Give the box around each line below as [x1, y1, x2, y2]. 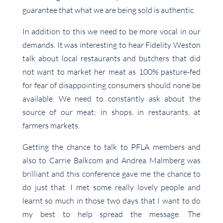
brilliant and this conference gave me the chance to [22, 169, 201, 179]
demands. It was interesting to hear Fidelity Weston [22, 40, 201, 50]
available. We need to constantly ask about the [22, 94, 201, 104]
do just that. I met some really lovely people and [22, 182, 201, 193]
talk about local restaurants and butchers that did [22, 53, 201, 64]
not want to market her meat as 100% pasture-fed [22, 67, 201, 77]
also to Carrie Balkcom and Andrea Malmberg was [22, 155, 201, 166]
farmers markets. [22, 120, 81, 131]
